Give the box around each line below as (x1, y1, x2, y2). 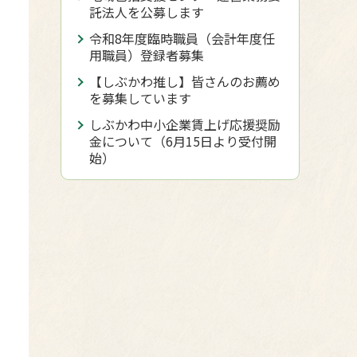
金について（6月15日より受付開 (89, 131, 277, 151)
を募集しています (89, 88, 191, 108)
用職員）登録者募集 (89, 45, 204, 65)
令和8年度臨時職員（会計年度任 (89, 29, 275, 48)
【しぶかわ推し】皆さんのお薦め (89, 72, 280, 91)
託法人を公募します (89, 2, 204, 22)
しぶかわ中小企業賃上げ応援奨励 (89, 115, 280, 134)
